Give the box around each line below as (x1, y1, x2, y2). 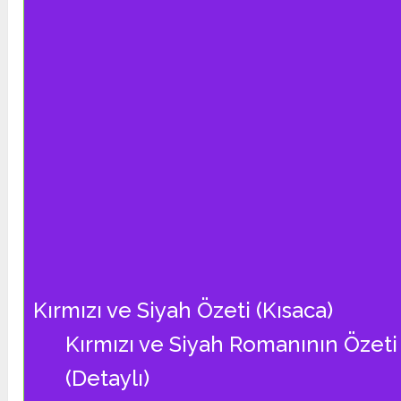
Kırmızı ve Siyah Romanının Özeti (65, 331, 398, 358)
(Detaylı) (65, 365, 150, 392)
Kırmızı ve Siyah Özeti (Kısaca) (33, 297, 334, 324)
